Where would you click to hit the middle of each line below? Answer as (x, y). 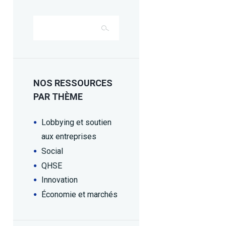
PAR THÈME (58, 97)
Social (52, 151)
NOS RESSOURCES (73, 83)
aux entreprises (69, 137)
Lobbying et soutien (76, 123)
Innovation (60, 180)
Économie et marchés (79, 194)
